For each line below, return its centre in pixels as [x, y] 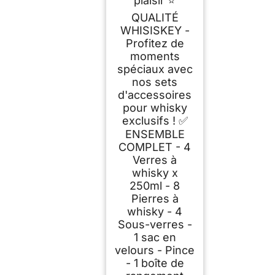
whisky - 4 [155, 211]
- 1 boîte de [155, 263]
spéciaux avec [155, 69]
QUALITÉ [155, 17]
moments [155, 56]
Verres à [155, 160]
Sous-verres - [155, 224]
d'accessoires [155, 95]
